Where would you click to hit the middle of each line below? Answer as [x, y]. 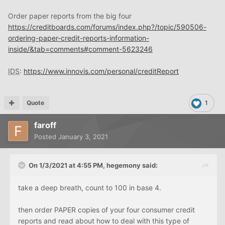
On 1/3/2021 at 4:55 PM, [68, 165]
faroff [45, 125]
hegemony [124, 165]
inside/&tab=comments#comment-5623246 [80, 49]
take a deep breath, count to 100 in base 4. [90, 188]
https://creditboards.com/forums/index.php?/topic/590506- [107, 27]
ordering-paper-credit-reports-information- [79, 38]
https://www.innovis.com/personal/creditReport [101, 71]
